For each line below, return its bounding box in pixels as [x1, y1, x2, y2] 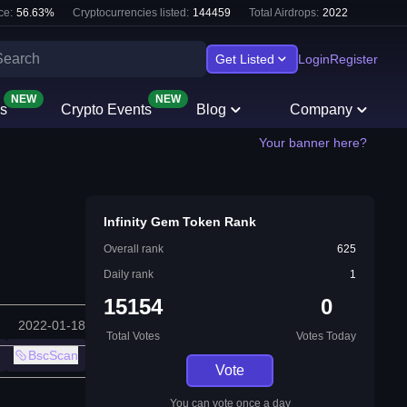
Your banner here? [259, 135, 367, 150]
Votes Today [296, 330, 356, 342]
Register [330, 52, 378, 66]
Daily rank [104, 268, 154, 281]
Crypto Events [60, 102, 152, 117]
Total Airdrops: [249, 6, 319, 19]
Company [290, 102, 353, 117]
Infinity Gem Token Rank [104, 214, 256, 229]
